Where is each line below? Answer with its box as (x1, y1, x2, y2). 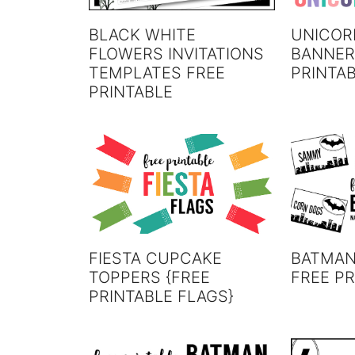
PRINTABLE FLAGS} (89, 286, 234, 306)
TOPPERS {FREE (89, 267, 210, 287)
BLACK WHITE (89, 25, 196, 44)
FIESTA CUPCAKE (89, 248, 222, 268)
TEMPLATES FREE (89, 63, 225, 82)
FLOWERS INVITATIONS (89, 44, 264, 63)
